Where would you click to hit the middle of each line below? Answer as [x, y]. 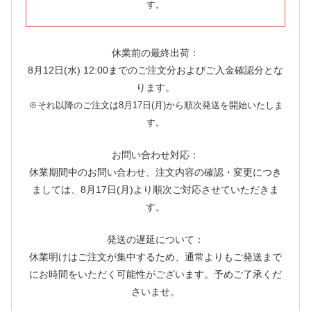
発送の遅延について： [155, 240]
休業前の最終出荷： [155, 53]
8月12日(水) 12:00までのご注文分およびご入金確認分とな [155, 70]
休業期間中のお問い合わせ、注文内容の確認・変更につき [155, 173]
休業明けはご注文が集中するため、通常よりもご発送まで [155, 257]
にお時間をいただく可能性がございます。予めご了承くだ [155, 275]
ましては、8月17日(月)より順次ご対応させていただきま [155, 190]
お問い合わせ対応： [155, 155]
